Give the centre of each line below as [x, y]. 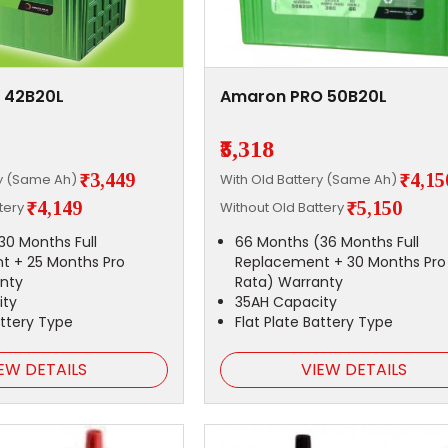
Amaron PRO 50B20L [303, 97]
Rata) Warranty [288, 282]
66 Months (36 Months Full [326, 242]
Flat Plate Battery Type [313, 322]
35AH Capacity [285, 302]
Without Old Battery [283, 207]
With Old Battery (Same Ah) [309, 179]
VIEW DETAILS [353, 370]
